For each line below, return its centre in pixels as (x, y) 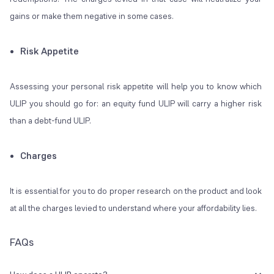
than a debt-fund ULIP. (50, 121)
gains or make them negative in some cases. (93, 16)
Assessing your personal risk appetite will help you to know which (136, 87)
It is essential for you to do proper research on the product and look (136, 191)
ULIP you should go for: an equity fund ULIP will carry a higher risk (136, 104)
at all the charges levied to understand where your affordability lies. (134, 208)
